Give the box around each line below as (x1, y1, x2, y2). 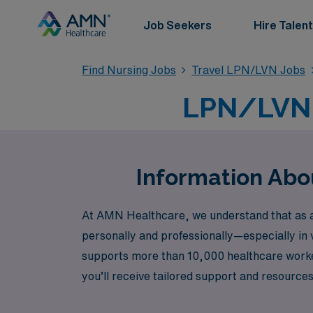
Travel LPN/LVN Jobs (191, 64, 306, 75)
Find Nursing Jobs (82, 64, 176, 75)
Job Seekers (143, 20, 212, 31)
